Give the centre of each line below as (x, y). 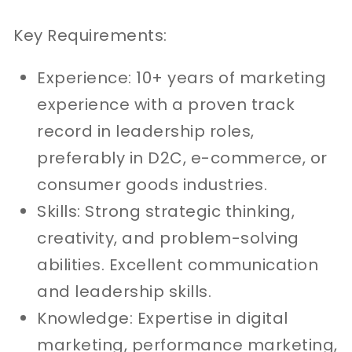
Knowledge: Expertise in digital (163, 318)
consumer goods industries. (152, 184)
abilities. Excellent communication (178, 264)
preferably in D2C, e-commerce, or (182, 158)
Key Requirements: (90, 35)
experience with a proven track (166, 104)
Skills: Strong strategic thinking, (166, 211)
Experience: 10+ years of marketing (182, 77)
